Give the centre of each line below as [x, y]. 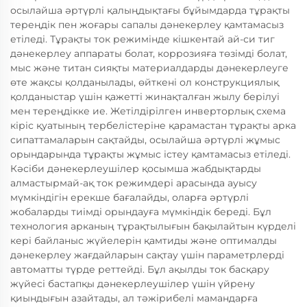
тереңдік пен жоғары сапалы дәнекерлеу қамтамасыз [147, 25]
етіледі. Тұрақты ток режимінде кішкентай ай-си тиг [143, 39]
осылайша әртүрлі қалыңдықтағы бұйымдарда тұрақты [150, 11]
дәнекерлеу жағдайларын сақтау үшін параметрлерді [147, 255]
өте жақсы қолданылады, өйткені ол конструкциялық [145, 83]
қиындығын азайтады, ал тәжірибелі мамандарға [134, 298]
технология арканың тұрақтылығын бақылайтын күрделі [153, 226]
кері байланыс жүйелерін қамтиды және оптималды [144, 241]
